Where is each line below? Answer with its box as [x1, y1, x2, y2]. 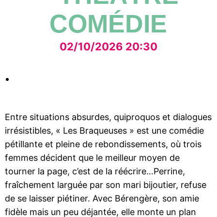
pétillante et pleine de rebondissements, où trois [5, 139, 201, 149]
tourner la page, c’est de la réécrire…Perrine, [5, 166, 185, 176]
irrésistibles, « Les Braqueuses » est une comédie [5, 125, 204, 136]
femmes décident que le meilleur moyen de [5, 153, 180, 163]
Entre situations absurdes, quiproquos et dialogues [5, 112, 212, 122]
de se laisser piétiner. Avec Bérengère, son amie [5, 193, 199, 203]
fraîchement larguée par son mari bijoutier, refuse [5, 180, 206, 190]
